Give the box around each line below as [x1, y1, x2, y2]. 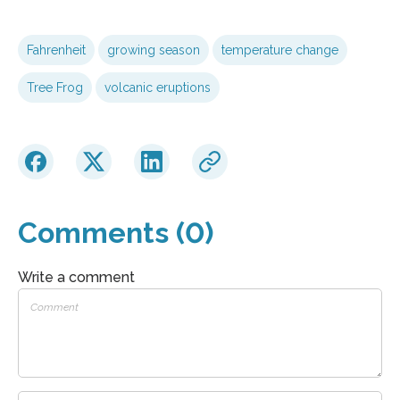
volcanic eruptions [104, 79, 211, 95]
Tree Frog [27, 79, 83, 95]
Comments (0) [18, 215, 213, 249]
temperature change [221, 42, 338, 57]
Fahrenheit [27, 42, 86, 57]
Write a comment [18, 268, 135, 286]
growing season [107, 42, 200, 57]
